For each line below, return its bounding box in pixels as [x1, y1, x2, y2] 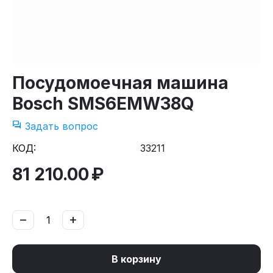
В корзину [112, 253, 161, 265]
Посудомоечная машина [12, 73, 229, 93]
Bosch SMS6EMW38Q [12, 93, 194, 114]
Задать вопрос [22, 120, 98, 132]
